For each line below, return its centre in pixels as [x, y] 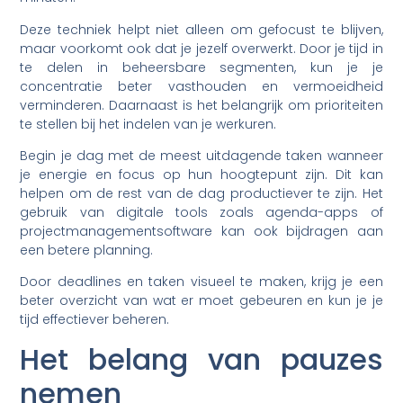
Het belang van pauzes [201, 359]
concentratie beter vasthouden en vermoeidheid [201, 86]
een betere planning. [87, 250]
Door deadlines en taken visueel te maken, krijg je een [201, 282]
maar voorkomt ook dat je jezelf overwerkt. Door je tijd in [201, 48]
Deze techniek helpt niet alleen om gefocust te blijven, [201, 29]
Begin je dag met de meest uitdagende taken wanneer [201, 156]
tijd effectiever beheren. [95, 320]
